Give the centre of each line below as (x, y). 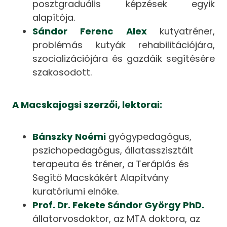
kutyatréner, (187, 31)
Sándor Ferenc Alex (96, 31)
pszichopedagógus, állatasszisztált (113, 150)
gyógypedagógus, (149, 136)
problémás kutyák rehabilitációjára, (124, 45)
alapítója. (54, 18)
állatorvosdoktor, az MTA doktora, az (117, 218)
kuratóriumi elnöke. (76, 191)
